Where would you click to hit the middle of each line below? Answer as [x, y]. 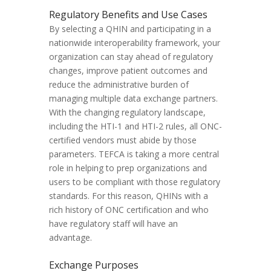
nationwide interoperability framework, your [134, 43]
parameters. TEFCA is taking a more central [134, 154]
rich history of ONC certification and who [129, 210]
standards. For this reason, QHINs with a [128, 196]
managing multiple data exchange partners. [133, 99]
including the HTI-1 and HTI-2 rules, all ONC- [135, 126]
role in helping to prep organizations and [128, 168]
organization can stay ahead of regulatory [131, 57]
